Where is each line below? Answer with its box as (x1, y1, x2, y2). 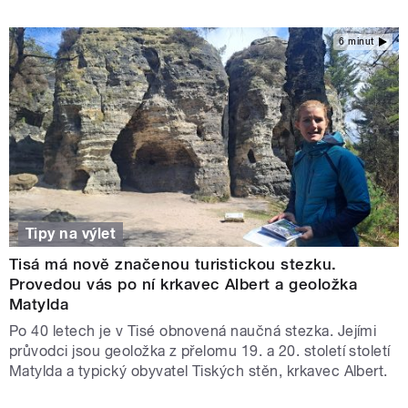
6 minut (339, 36, 374, 47)
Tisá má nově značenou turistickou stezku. (9, 255, 337, 274)
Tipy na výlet (25, 225, 117, 243)
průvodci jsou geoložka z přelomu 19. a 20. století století (9, 342, 391, 361)
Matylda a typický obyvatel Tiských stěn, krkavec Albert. (9, 362, 388, 381)
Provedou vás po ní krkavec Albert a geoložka (9, 275, 358, 294)
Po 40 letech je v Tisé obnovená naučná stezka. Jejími (9, 322, 377, 341)
